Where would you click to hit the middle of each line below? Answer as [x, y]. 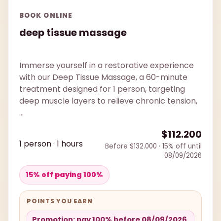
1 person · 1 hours [51, 144]
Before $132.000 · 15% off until [153, 147]
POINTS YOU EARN [60, 201]
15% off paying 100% [64, 175]
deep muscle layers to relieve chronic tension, [108, 101]
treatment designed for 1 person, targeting [102, 89]
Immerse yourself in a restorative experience [107, 66]
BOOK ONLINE [46, 15]
